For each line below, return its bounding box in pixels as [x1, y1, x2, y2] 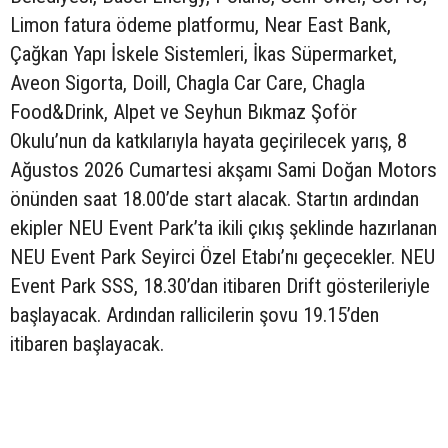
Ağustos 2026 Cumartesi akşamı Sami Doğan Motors [10, 158, 437, 183]
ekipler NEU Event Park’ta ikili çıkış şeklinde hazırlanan [10, 216, 437, 241]
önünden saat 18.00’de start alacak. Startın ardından [10, 187, 419, 212]
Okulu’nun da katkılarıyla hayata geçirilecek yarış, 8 [10, 129, 407, 154]
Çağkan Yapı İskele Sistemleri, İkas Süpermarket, [10, 42, 397, 67]
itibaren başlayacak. [10, 332, 164, 357]
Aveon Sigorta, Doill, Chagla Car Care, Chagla [10, 71, 365, 96]
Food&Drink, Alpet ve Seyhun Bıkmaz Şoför [10, 100, 357, 125]
